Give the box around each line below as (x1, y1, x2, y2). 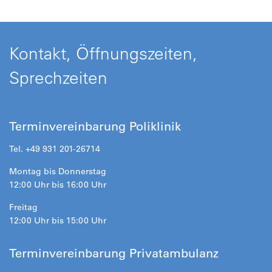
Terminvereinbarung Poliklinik (9, 118, 181, 134)
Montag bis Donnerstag (9, 165, 106, 177)
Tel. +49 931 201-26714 (9, 143, 100, 154)
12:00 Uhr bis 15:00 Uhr (9, 214, 106, 226)
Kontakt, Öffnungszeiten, (9, 42, 197, 64)
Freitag (9, 201, 38, 212)
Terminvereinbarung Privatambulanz (9, 245, 219, 260)
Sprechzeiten (9, 66, 107, 88)
